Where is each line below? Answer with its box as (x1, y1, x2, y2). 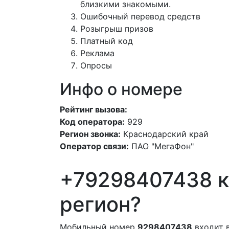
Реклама (80, 48, 114, 58)
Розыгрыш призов (80, 24, 153, 34)
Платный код (80, 36, 133, 46)
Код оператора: (60, 117, 125, 127)
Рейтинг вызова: (60, 104, 127, 114)
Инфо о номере (60, 79, 182, 99)
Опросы (80, 60, 112, 71)
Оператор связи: (60, 141, 129, 151)
